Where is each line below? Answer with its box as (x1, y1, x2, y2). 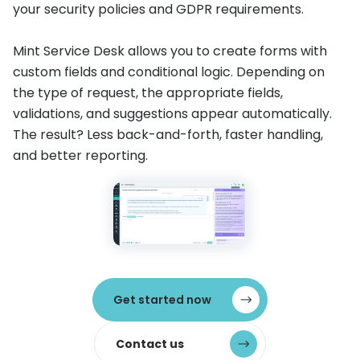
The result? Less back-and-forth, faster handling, (13, 125, 323, 144)
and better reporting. (13, 146, 148, 165)
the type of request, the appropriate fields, (13, 84, 283, 102)
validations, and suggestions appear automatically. (13, 104, 332, 123)
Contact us (116, 335, 184, 352)
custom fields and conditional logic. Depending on (13, 63, 325, 81)
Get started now (113, 291, 211, 308)
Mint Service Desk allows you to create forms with (13, 42, 327, 60)
